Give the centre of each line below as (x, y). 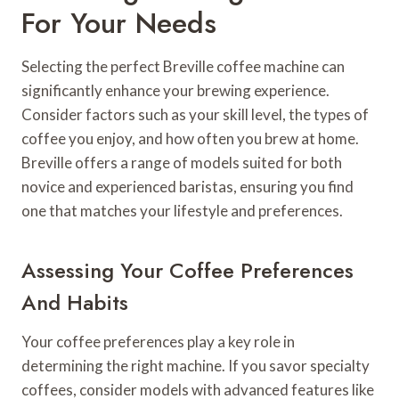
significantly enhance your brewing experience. (175, 91)
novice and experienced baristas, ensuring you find (187, 187)
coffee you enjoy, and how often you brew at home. (190, 139)
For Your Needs (119, 24)
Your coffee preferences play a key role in (158, 342)
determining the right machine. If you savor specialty (195, 366)
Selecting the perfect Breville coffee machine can (183, 67)
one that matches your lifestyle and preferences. (182, 211)
